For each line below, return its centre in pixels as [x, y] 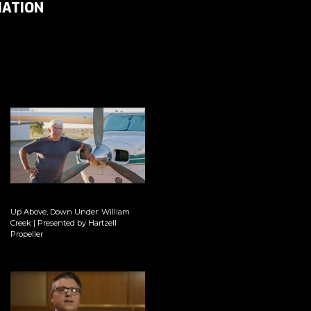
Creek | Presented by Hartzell [63, 222]
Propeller [26, 234]
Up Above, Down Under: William [70, 211]
